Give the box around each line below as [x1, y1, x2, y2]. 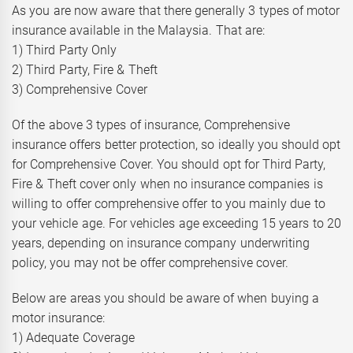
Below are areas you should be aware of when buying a [12, 290, 319, 306]
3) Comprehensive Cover [12, 81, 147, 97]
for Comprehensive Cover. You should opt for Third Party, [12, 156, 326, 172]
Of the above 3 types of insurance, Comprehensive [12, 117, 291, 132]
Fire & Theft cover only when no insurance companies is [12, 176, 323, 191]
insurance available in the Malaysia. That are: [12, 22, 265, 38]
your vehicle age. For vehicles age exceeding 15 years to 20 [12, 215, 341, 231]
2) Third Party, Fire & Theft [12, 61, 158, 77]
